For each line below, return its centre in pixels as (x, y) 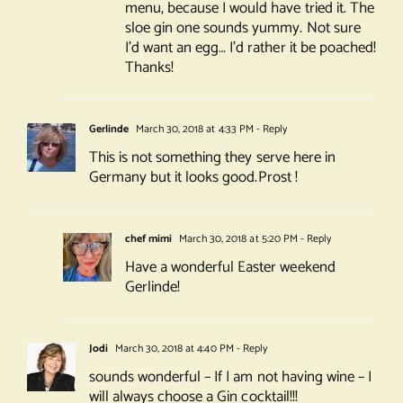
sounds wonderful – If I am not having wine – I (230, 377)
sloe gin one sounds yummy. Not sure (242, 28)
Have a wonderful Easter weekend (230, 268)
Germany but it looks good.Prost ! (193, 178)
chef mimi (148, 239)
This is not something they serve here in (212, 158)
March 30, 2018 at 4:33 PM (193, 130)
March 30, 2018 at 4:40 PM (173, 349)
